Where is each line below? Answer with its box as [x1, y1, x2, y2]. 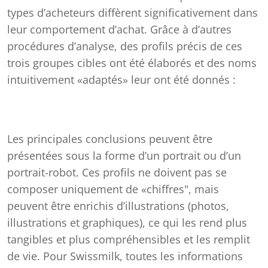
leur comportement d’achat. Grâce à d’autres [7, 22, 232, 37]
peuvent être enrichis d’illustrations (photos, [7, 199, 229, 214]
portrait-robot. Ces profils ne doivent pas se [7, 165, 227, 180]
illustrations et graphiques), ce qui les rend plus [7, 215, 247, 230]
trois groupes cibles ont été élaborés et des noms [7, 56, 257, 71]
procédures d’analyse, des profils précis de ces [7, 39, 242, 54]
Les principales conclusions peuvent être [7, 132, 212, 147]
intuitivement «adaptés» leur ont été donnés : [7, 72, 236, 87]
